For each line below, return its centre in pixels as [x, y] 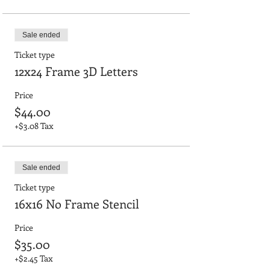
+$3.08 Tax [34, 125]
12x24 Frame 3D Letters [76, 71]
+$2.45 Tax [33, 258]
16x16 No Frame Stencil [77, 203]
